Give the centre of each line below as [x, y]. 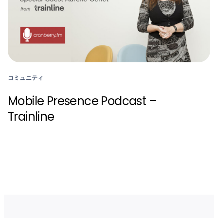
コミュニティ [26, 77]
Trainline [31, 116]
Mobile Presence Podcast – [82, 101]
